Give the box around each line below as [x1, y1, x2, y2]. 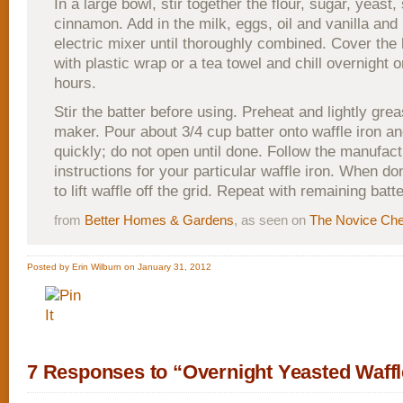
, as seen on [234, 212, 309, 228]
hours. [54, 75, 96, 92]
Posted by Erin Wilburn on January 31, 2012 [27, 262, 211, 272]
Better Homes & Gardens [85, 212, 234, 228]
